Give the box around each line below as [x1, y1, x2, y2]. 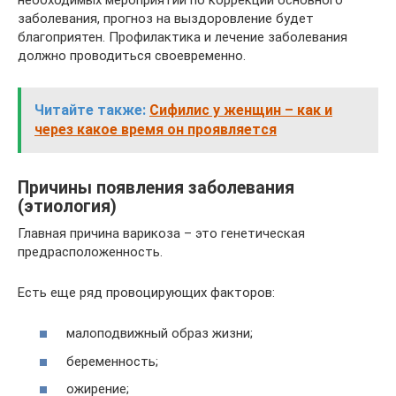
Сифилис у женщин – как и [149, 101, 332, 118]
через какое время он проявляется [34, 120, 277, 138]
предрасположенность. [18, 243, 163, 260]
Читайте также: [34, 101, 146, 118]
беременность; [66, 353, 158, 369]
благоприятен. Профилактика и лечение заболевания [18, 28, 347, 45]
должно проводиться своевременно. [18, 47, 246, 64]
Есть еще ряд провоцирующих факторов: [18, 284, 275, 301]
